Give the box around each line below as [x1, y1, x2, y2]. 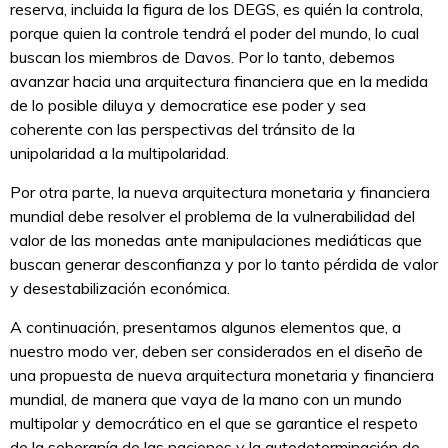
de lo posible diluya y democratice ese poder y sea [10, 95, 366, 116]
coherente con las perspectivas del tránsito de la [10, 119, 355, 140]
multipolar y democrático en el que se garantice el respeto [10, 413, 418, 434]
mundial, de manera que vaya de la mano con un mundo [10, 389, 402, 410]
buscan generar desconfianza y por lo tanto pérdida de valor [10, 254, 438, 275]
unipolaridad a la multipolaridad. [10, 143, 229, 164]
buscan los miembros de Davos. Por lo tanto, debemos [10, 47, 395, 68]
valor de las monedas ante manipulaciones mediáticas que [10, 230, 422, 251]
